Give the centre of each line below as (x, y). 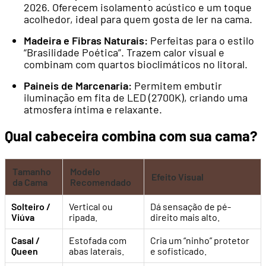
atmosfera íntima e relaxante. (93, 110)
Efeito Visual (178, 177)
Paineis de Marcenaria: (78, 86)
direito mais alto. (185, 217)
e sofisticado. (178, 251)
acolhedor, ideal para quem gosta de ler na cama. (138, 19)
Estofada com (98, 240)
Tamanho (32, 172)
